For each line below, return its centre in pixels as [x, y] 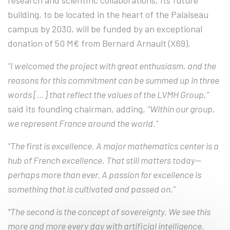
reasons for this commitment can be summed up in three [113, 80]
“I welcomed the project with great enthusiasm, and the [112, 66]
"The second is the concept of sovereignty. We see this [109, 212]
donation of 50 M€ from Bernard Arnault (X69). [99, 43]
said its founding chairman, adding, [78, 109]
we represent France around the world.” [83, 123]
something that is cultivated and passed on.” [92, 189]
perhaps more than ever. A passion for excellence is [104, 175]
